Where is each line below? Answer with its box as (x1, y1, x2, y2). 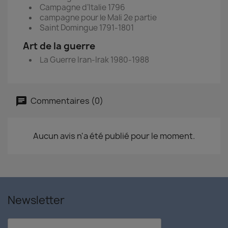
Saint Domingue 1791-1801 (40, 22, 134, 33)
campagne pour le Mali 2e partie (40, 12, 157, 23)
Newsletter (8, 193, 65, 208)
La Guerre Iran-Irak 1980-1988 (40, 54, 149, 65)
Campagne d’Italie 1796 (40, 2, 125, 13)
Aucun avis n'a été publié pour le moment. (33, 130, 195, 141)
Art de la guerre (23, 40, 95, 52)
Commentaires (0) (29, 95, 103, 106)
